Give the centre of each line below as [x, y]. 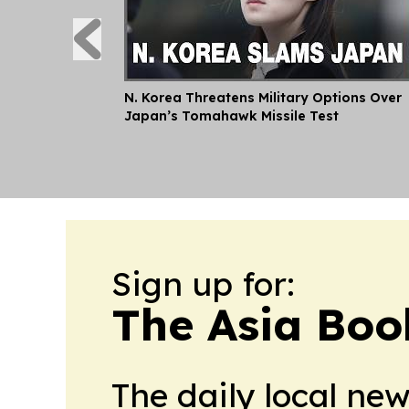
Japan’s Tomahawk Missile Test [231, 115]
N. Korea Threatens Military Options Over [263, 97]
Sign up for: [203, 283]
